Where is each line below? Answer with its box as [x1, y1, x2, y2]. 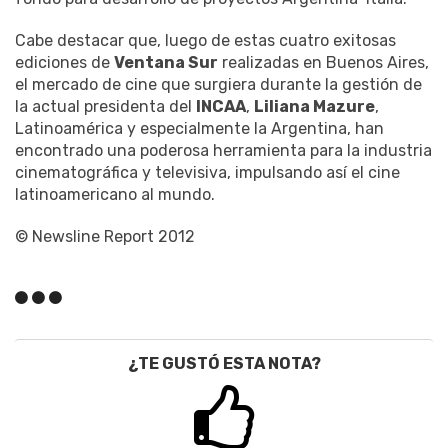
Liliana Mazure [254, 97, 375, 117]
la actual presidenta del [15, 97, 196, 117]
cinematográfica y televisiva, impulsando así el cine [15, 163, 400, 183]
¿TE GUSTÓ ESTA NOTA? [127, 354, 321, 374]
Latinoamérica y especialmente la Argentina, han [15, 119, 384, 139]
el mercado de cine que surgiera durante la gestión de [15, 75, 422, 95]
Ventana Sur [114, 53, 218, 73]
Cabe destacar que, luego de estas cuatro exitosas [15, 31, 396, 51]
